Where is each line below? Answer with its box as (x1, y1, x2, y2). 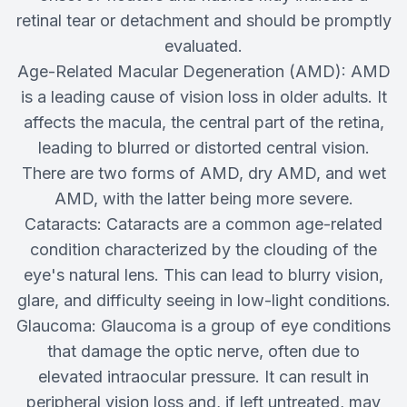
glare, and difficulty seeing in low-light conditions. (16, 291, 391, 311)
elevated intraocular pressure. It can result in (38, 367, 369, 387)
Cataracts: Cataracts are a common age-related (25, 214, 382, 234)
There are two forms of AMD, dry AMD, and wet (21, 164, 386, 184)
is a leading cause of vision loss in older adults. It (20, 87, 387, 107)
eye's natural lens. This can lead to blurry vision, (24, 265, 383, 285)
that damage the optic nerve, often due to (47, 342, 360, 362)
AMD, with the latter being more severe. (54, 189, 353, 209)
